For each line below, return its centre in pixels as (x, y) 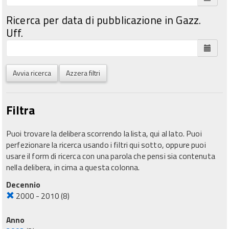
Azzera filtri (83, 73)
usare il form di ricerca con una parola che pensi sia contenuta (111, 156)
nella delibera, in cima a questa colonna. (73, 167)
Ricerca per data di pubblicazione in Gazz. (104, 20)
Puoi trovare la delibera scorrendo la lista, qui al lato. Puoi (104, 133)
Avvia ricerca (32, 73)
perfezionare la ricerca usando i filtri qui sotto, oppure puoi (106, 144)
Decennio (23, 185)
